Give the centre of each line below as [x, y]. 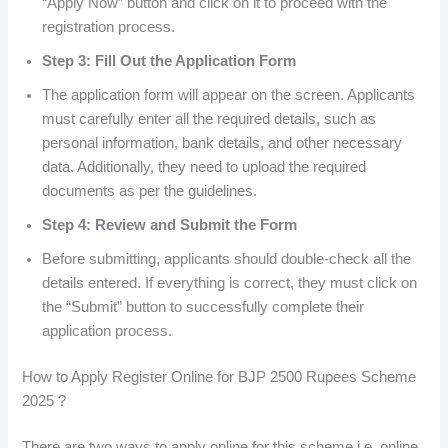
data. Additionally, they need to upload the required [204, 166]
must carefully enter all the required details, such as [209, 118]
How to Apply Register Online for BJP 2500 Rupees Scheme [219, 376]
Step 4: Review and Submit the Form [170, 224]
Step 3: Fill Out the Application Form [169, 60]
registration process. [109, 26]
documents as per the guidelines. [150, 190]
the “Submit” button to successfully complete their [203, 306]
